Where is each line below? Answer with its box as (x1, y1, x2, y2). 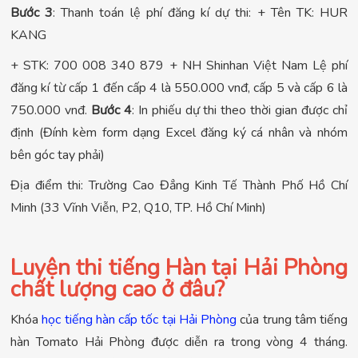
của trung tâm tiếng (237, 311, 348, 329)
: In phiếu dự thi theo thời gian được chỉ (131, 101, 348, 120)
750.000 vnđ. (10, 101, 91, 120)
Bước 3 (10, 4, 54, 22)
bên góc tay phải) (10, 146, 105, 165)
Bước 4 (90, 101, 132, 120)
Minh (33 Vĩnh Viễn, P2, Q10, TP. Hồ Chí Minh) (10, 199, 266, 217)
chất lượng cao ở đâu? (10, 274, 225, 305)
